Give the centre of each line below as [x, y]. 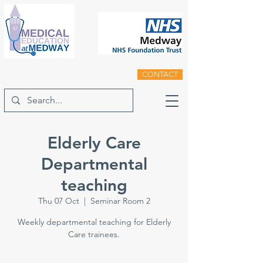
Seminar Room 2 [120, 201]
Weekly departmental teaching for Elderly [94, 222]
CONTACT [160, 74]
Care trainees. [94, 234]
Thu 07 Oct [58, 201]
